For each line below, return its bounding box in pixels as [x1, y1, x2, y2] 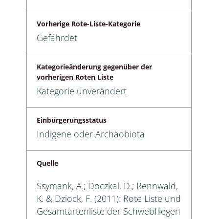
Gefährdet [37, 31, 77, 44]
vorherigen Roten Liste [37, 72, 113, 82]
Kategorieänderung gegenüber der [37, 62, 152, 71]
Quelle [37, 158, 58, 168]
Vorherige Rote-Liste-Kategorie [37, 19, 140, 28]
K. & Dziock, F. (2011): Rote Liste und [37, 192, 181, 204]
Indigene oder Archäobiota [37, 128, 145, 140]
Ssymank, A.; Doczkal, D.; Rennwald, [37, 179, 178, 192]
